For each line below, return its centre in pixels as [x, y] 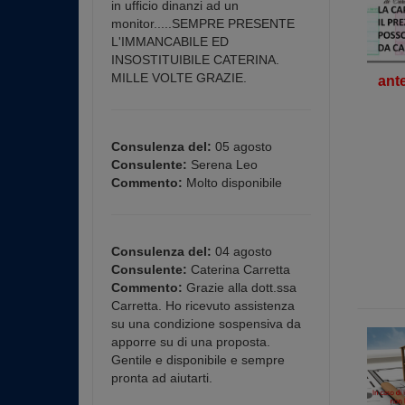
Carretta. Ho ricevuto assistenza [203, 306]
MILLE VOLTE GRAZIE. [179, 78]
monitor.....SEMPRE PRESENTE [203, 24]
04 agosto [242, 251]
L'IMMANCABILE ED [170, 42]
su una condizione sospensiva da [206, 324]
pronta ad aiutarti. [162, 378]
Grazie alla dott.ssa [240, 287]
